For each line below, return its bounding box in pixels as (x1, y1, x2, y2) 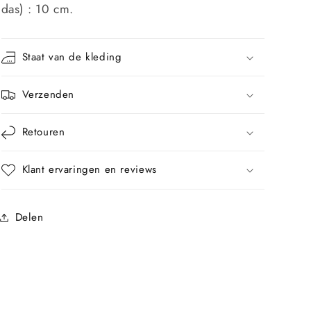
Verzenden (22, 86, 74, 102)
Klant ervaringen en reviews (22, 161, 157, 177)
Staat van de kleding (22, 49, 122, 65)
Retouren (22, 124, 65, 140)
